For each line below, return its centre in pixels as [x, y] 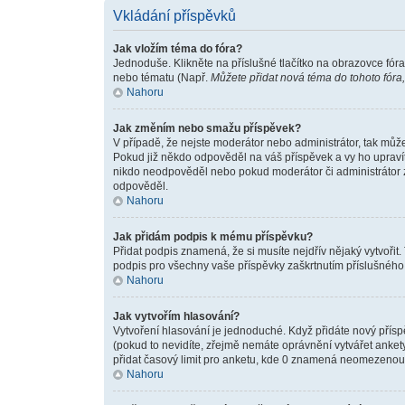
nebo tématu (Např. [161, 78]
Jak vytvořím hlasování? [176, 316]
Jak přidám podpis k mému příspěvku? [212, 237]
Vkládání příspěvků [174, 16]
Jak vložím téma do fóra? [177, 49]
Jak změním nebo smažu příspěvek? [207, 128]
